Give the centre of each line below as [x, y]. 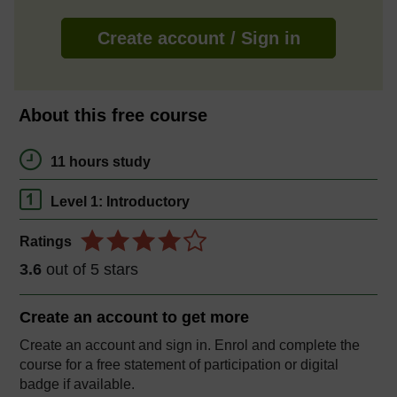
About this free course [113, 115]
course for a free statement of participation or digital [179, 364]
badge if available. [77, 384]
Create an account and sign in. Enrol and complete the [190, 345]
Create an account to [98, 317]
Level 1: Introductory [120, 201]
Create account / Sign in [198, 38]
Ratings [46, 241]
